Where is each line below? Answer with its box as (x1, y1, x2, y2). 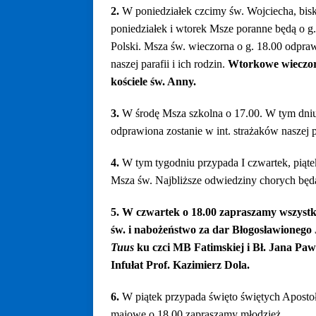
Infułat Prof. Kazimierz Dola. (111, 259, 250, 271)
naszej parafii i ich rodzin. (111, 58, 228, 70)
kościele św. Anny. (111, 75, 196, 87)
